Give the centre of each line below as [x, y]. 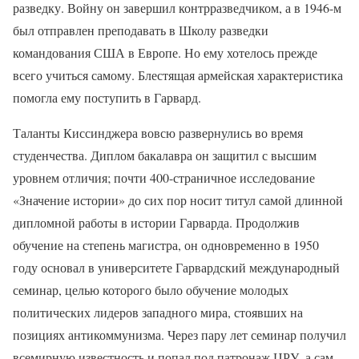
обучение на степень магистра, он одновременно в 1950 [166, 244]
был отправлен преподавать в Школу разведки [141, 30]
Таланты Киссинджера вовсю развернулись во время [158, 132]
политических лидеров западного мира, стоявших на [158, 312]
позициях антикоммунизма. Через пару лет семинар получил [179, 334]
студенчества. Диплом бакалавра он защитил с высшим [165, 155]
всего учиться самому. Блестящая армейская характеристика [178, 75]
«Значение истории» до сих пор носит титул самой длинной [178, 200]
